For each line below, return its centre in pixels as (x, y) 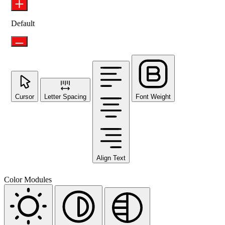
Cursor (25, 96)
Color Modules (28, 179)
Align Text (111, 158)
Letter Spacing (65, 96)
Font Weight (153, 96)
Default (23, 23)
